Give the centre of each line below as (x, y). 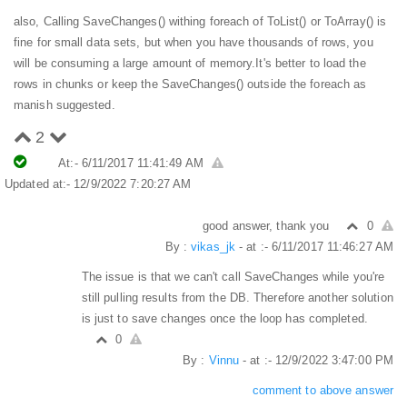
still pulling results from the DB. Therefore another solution (237, 297)
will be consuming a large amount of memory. (135, 63)
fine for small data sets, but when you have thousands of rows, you (194, 42)
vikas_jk (213, 246)
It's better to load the (311, 63)
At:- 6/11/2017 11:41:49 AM (133, 163)
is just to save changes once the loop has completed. (224, 318)
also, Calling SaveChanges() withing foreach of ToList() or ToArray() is (200, 21)
